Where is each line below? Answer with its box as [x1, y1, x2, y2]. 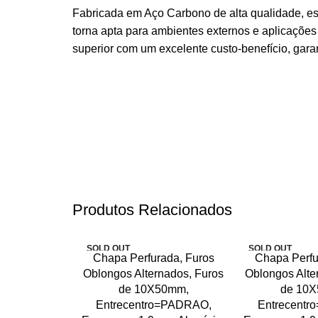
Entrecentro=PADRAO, [95, 299, 212, 311]
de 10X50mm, [118, 283, 189, 295]
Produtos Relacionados [72, 201, 232, 219]
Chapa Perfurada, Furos [92, 252, 214, 264]
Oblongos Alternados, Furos [83, 268, 224, 280]
